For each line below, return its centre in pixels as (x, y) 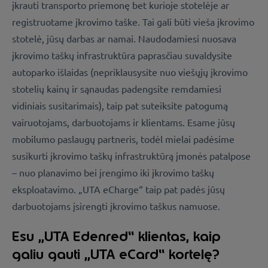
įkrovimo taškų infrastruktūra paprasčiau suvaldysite (122, 55)
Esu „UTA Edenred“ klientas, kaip (116, 237)
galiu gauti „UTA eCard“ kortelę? (116, 255)
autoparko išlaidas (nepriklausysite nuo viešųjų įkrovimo (130, 71)
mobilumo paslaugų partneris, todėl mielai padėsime (123, 138)
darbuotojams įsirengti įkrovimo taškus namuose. (116, 205)
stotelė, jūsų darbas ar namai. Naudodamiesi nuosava (124, 38)
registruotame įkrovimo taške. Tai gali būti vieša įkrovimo (133, 21)
